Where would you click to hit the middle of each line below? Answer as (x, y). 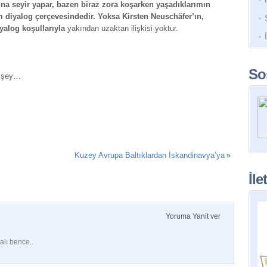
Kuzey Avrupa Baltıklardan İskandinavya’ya (150, 155)
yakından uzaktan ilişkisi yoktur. (122, 28)
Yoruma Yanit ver (193, 216)
